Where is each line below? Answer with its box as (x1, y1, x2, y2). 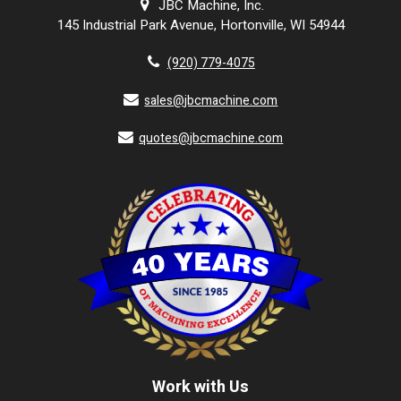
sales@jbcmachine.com (144, 90, 278, 110)
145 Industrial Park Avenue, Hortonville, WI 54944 (56, 14, 345, 35)
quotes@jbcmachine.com (139, 128, 284, 148)
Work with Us (152, 374, 249, 399)
